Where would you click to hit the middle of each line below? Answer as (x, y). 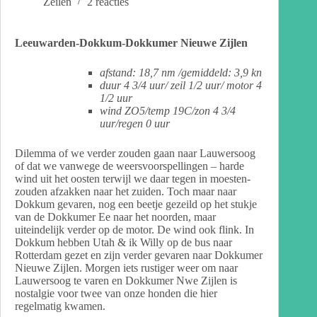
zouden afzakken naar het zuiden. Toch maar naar (126, 191)
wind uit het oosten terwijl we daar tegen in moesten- (133, 178)
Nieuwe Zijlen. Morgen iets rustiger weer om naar (126, 267)
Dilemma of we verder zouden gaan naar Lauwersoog (135, 153)
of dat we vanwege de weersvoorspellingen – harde (129, 166)
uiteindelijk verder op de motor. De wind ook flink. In (134, 229)
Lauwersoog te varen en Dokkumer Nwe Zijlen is (126, 280)
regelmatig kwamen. (60, 306)
